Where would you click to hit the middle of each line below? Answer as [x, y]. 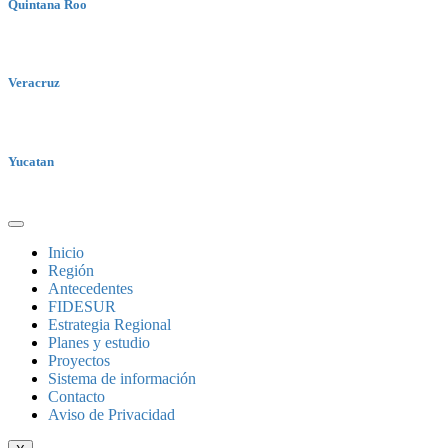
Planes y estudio [99, 342]
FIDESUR [82, 306]
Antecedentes [90, 288]
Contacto [76, 396]
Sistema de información [122, 378]
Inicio [66, 252]
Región [71, 270]
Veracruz [34, 83]
